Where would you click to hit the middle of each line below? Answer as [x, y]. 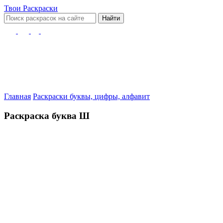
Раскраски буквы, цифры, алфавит [91, 96]
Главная [17, 96]
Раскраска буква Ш [47, 115]
